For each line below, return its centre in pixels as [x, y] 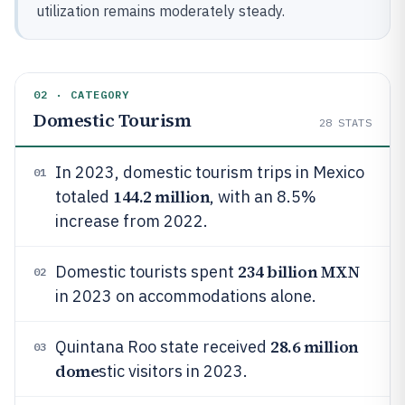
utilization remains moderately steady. [160, 11]
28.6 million [315, 347]
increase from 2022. [132, 221]
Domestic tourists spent [146, 272]
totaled [84, 197]
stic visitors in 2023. [174, 371]
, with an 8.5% [264, 197]
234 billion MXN [299, 272]
